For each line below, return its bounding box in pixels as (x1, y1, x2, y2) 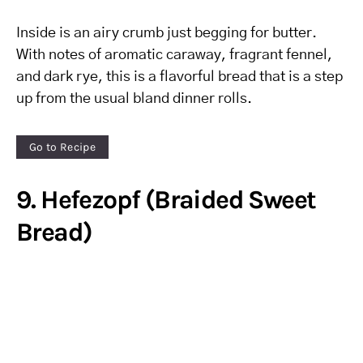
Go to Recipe (29, 139, 96, 154)
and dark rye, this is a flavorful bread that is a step (16, 70, 343, 84)
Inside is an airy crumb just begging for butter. (16, 26, 317, 41)
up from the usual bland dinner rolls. (16, 92, 252, 106)
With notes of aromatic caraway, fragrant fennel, (16, 48, 332, 62)
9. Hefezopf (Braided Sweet (16, 185, 316, 215)
